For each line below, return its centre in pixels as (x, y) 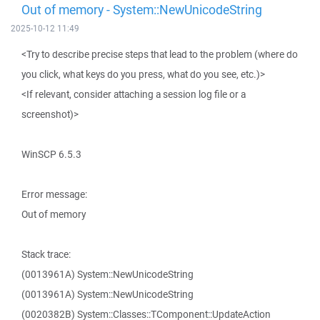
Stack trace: (46, 254)
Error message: (54, 194)
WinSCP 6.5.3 (51, 154)
